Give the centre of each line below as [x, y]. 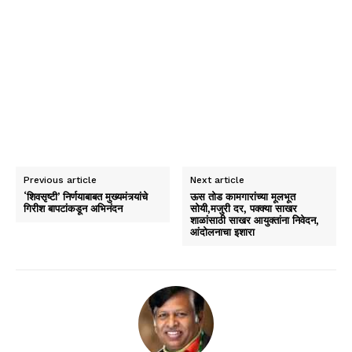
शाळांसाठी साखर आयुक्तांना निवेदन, [255, 220]
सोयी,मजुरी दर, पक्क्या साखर [244, 208]
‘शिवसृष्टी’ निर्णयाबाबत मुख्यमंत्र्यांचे [86, 196]
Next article [218, 180]
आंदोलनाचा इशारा [223, 231]
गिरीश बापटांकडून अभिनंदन [73, 208]
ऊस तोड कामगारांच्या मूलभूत [243, 196]
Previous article [60, 180]
